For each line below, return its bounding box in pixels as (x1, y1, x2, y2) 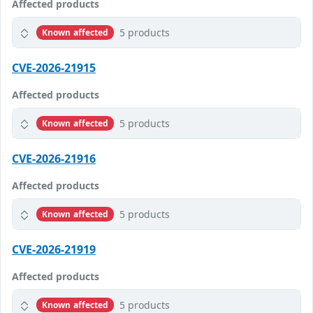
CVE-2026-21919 (12, 242, 96, 258)
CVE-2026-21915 (12, 60, 96, 76)
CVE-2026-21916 (12, 151, 96, 167)
